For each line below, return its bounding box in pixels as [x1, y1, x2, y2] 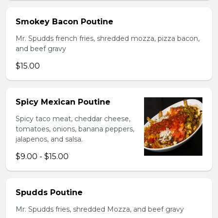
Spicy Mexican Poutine [16, 97, 110, 107]
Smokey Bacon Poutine [16, 17, 113, 26]
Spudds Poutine [16, 188, 83, 197]
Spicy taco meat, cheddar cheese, [16, 114, 130, 123]
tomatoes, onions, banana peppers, [16, 125, 134, 133]
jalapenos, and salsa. [16, 135, 83, 144]
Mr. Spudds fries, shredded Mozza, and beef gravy [16, 205, 184, 214]
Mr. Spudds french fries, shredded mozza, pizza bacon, [16, 34, 200, 43]
